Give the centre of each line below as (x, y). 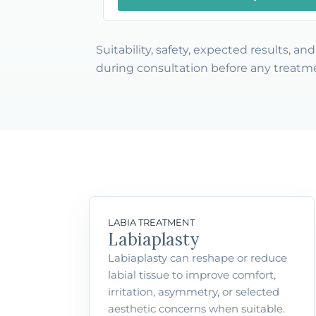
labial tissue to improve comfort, (192, 275)
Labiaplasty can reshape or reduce (197, 258)
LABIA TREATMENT (151, 222)
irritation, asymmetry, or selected (194, 292)
